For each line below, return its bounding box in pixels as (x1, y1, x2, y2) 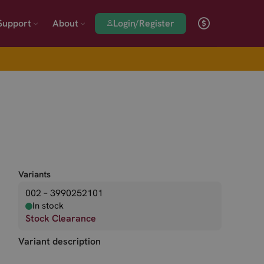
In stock (32, 200, 64, 212)
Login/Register (113, 16, 174, 29)
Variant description (18, 235, 101, 247)
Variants (18, 169, 51, 180)
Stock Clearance (25, 212, 96, 225)
